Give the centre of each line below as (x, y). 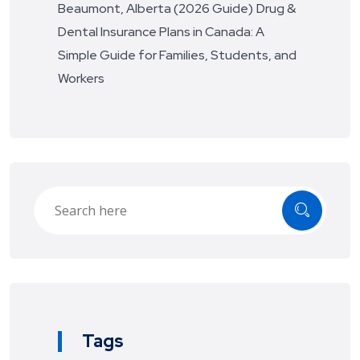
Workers (81, 78)
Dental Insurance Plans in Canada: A (161, 31)
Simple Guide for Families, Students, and (177, 55)
